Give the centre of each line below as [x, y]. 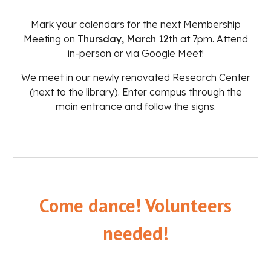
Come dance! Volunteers [135, 205]
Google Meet [171, 54]
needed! [135, 233]
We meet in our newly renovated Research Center [135, 78]
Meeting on [50, 39]
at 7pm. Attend [213, 39]
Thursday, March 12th [127, 39]
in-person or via [104, 54]
